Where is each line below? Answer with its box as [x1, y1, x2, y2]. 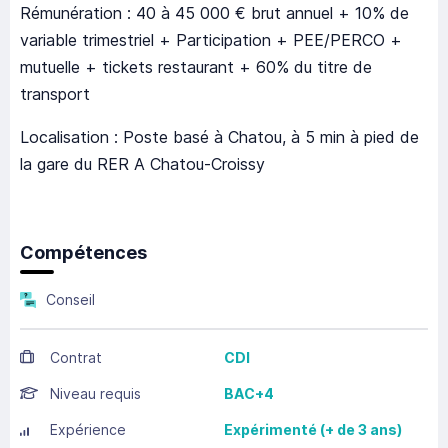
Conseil [46, 291, 95, 309]
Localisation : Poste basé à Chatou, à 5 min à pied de [20, 127, 419, 148]
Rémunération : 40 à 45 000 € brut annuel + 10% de [20, 3, 409, 24]
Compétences [20, 242, 147, 264]
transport [20, 84, 90, 105]
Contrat [50, 349, 102, 367]
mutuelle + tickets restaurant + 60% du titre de [20, 57, 372, 78]
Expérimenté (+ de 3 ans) [224, 421, 402, 439]
